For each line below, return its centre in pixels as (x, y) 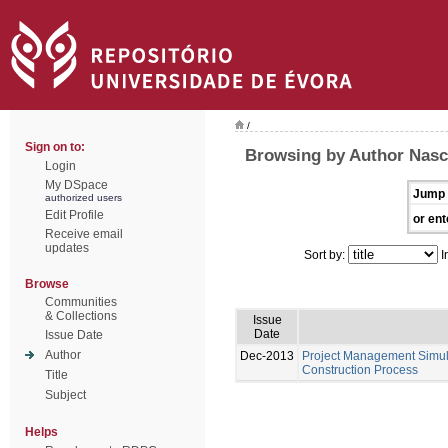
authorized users (83, 197)
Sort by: (326, 254)
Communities (81, 302)
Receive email (84, 234)
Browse (47, 284)
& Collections (81, 316)
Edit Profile (74, 215)
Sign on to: (55, 147)
